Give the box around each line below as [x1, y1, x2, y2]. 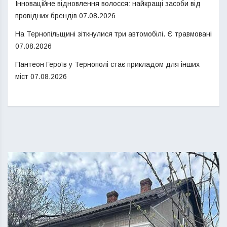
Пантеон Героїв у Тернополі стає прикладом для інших [15, 60, 200, 68]
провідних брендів [15, 11, 77, 20]
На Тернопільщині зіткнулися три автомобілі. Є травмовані [15, 29, 212, 38]
